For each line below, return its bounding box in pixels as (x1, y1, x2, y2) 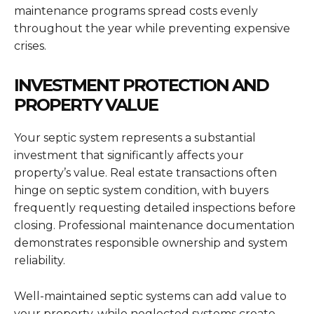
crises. (14, 39, 46, 53)
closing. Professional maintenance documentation (14, 219, 294, 233)
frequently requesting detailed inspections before (14, 201, 296, 215)
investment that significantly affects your (14, 149, 244, 163)
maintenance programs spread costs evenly (14, 4, 258, 18)
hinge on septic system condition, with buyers (14, 184, 268, 198)
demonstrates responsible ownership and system (14, 236, 287, 250)
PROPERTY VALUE (14, 95, 158, 116)
